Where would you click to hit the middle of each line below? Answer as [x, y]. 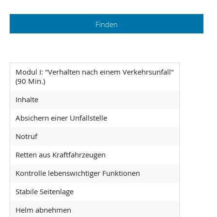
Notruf [26, 136]
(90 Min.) [30, 81]
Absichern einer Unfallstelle [61, 118]
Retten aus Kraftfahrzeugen [60, 155]
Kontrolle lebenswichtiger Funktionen [77, 173]
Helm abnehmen [43, 210]
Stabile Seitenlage [44, 192]
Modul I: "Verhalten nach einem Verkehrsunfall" [94, 72]
